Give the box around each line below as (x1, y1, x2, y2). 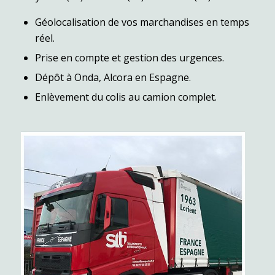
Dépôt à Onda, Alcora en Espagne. (34, 71, 191, 85)
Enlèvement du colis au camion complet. (34, 90, 217, 104)
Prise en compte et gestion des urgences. (34, 51, 224, 65)
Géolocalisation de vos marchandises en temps (34, 15, 249, 29)
